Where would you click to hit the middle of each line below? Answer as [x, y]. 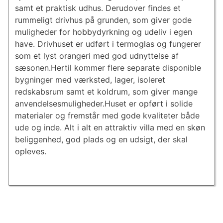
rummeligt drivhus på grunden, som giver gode [103, 20]
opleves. [30, 152]
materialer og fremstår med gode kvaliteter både [107, 116]
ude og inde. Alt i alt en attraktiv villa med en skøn [110, 128]
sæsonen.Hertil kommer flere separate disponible [108, 68]
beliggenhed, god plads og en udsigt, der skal [101, 140]
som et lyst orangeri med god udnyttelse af [97, 56]
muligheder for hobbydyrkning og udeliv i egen [103, 32]
